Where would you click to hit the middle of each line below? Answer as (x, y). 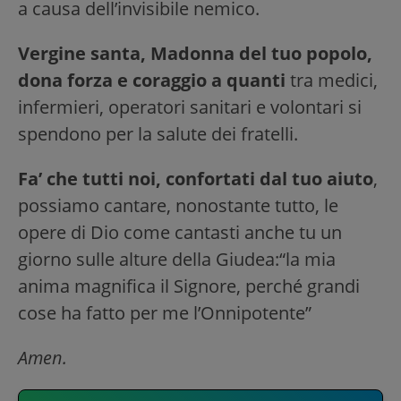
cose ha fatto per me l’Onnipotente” (165, 313)
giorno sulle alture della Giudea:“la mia (177, 260)
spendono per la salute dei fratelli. (158, 134)
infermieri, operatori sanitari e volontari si (190, 107)
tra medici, (332, 81)
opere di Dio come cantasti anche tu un (180, 233)
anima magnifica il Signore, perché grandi (189, 286)
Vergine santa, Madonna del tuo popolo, (195, 54)
